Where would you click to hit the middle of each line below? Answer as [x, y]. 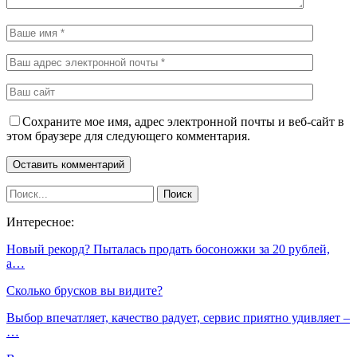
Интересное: [40, 222]
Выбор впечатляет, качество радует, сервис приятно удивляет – [178, 317]
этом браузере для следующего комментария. [128, 135]
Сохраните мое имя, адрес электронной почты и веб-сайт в [183, 121]
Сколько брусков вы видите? [84, 290]
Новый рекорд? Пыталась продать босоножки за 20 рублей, [168, 249]
